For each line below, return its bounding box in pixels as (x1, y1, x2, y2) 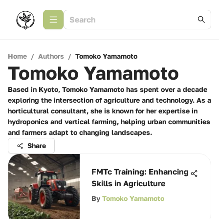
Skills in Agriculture (91, 178, 165, 188)
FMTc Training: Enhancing (91, 167, 189, 176)
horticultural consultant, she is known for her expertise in (8, 107, 197, 115)
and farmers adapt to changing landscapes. (8, 128, 152, 136)
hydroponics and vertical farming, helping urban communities (8, 117, 210, 126)
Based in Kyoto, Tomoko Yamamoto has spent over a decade (8, 85, 207, 93)
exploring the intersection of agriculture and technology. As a (8, 96, 211, 104)
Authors (38, 52, 64, 60)
